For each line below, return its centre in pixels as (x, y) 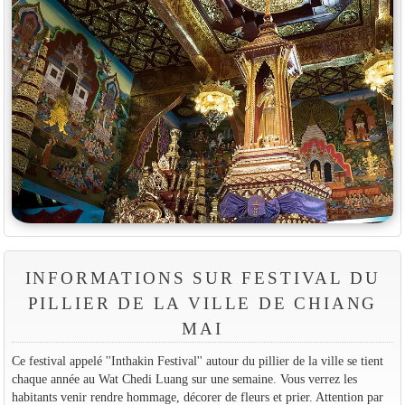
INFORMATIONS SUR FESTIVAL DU (202, 278)
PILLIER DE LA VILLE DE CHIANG (202, 304)
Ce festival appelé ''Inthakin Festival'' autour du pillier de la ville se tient (197, 361)
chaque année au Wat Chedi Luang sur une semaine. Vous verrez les (184, 379)
